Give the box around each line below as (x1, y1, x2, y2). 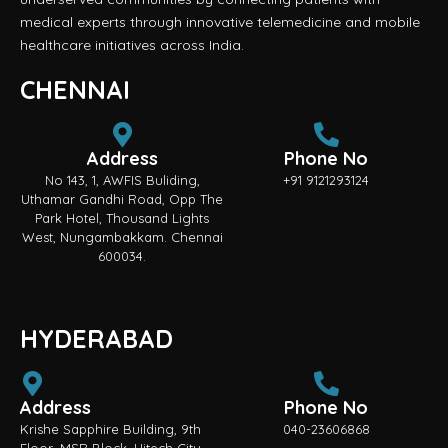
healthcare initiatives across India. (20, 36, 244, 55)
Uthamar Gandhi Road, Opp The (21, 191, 223, 208)
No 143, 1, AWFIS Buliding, (44, 172, 200, 189)
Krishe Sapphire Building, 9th (20, 421, 201, 438)
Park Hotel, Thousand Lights (35, 210, 209, 227)
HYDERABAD (20, 323, 173, 355)
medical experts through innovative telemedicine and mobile (20, 13, 420, 32)
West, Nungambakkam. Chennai (21, 229, 223, 246)
